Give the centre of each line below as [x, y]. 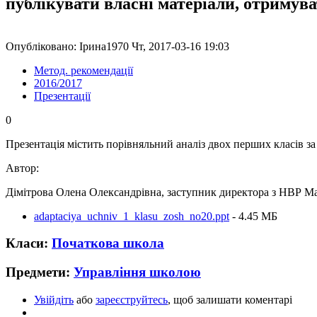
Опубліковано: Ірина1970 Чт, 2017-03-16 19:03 [117, 46]
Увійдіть [54, 299]
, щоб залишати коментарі [230, 299]
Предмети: [40, 272]
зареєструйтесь [132, 299]
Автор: [24, 168]
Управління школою [137, 272]
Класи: [29, 243]
